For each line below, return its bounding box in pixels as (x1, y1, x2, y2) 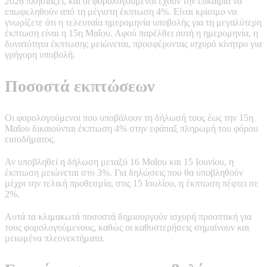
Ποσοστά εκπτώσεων (5, 76, 155, 95)
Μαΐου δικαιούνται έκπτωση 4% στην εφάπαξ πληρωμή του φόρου (5, 123, 258, 133)
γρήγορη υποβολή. (5, 49, 75, 60)
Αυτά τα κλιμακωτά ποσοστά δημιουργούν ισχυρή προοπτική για (5, 211, 252, 222)
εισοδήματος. (5, 133, 55, 144)
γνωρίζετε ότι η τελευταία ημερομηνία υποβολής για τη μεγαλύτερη (5, 17, 262, 27)
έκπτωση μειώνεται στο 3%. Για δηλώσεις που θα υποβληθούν (5, 167, 243, 178)
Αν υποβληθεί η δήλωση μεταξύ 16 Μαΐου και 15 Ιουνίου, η (5, 156, 234, 167)
